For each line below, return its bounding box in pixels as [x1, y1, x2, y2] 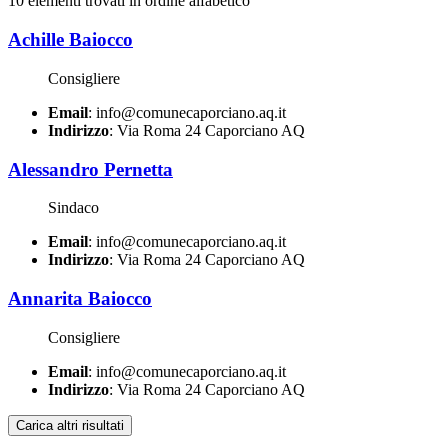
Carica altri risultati [16, 417, 124, 433]
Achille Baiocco [8, 29, 133, 51]
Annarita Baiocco [8, 288, 152, 310]
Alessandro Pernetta [8, 158, 173, 180]
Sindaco [48, 199, 99, 217]
